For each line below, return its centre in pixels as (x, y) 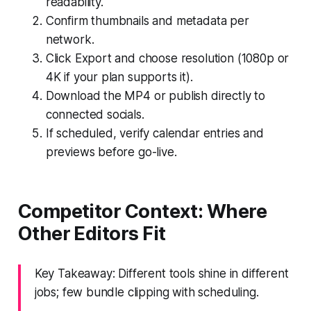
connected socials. (95, 114)
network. (70, 39)
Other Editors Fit (92, 233)
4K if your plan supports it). (119, 77)
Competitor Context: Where (142, 211)
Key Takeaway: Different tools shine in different (161, 273)
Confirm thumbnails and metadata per (147, 20)
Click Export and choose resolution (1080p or (167, 58)
